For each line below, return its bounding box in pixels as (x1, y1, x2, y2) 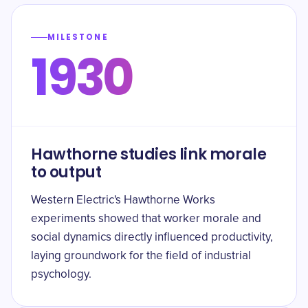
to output (31, 162, 102, 183)
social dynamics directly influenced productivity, (31, 232, 273, 243)
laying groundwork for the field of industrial (31, 250, 251, 262)
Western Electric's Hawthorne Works (31, 195, 215, 206)
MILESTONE (47, 32, 109, 43)
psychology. (31, 269, 91, 280)
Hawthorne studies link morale (31, 144, 267, 165)
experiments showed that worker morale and (31, 213, 261, 225)
